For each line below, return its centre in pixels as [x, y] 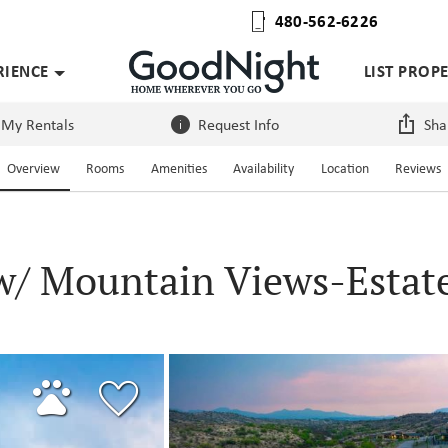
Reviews [418, 168]
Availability [264, 168]
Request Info [238, 124]
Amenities [178, 168]
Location [344, 168]
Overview [33, 168]
